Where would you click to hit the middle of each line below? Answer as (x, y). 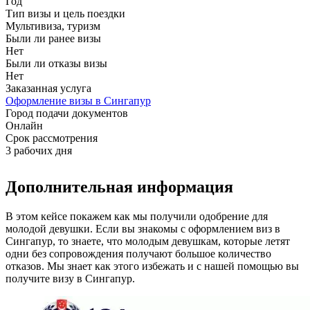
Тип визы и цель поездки (65, 13)
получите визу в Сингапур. (70, 278)
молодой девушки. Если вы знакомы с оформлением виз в (143, 228)
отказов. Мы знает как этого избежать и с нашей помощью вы (152, 266)
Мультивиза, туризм (53, 26)
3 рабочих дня (39, 150)
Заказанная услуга (48, 88)
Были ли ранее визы (53, 38)
